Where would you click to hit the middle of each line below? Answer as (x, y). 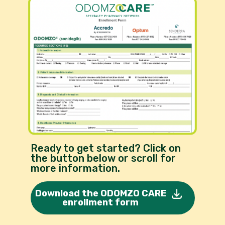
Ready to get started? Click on (105, 148)
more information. (75, 168)
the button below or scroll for (103, 158)
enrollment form (100, 202)
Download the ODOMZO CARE (100, 193)
